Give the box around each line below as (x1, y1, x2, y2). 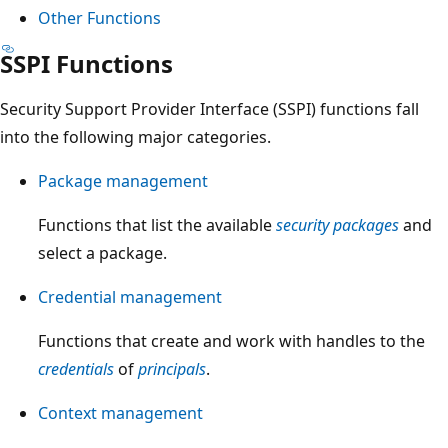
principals (138, 357, 206, 380)
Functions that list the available (38, 213, 276, 236)
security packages (276, 213, 399, 236)
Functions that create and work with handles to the (38, 329, 425, 352)
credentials (38, 357, 114, 380)
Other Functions (38, 6, 161, 29)
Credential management (38, 285, 222, 308)
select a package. (38, 241, 167, 264)
